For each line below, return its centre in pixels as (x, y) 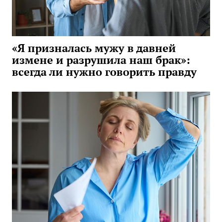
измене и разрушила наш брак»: (101, 60)
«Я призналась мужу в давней (94, 48)
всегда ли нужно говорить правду (104, 72)
